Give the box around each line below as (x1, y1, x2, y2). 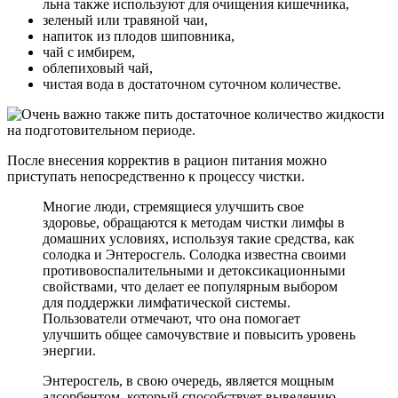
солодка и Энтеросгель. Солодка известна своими (43, 246, 346, 262)
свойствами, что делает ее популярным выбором (43, 278, 338, 294)
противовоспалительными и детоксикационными (43, 262, 346, 278)
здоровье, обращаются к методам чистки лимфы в (43, 214, 345, 230)
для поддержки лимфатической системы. (43, 294, 291, 310)
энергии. (43, 342, 96, 358)
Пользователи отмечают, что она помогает (43, 310, 300, 326)
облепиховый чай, (43, 60, 153, 76)
